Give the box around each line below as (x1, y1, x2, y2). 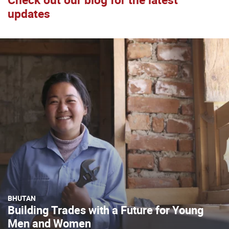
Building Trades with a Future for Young (8, 202, 204, 218)
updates (8, 6, 50, 22)
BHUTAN (8, 193, 36, 203)
